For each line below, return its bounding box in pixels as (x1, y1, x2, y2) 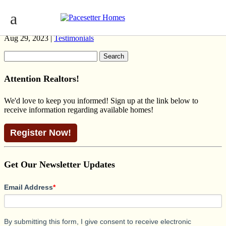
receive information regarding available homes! (4, 105, 153, 114)
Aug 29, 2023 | (4, 33, 54, 42)
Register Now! (10, 127, 71, 138)
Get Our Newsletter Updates (4, 159, 115, 169)
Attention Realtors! (4, 73, 79, 84)
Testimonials (54, 33, 94, 42)
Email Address (4, 183, 53, 191)
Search (4, 50, 25, 59)
